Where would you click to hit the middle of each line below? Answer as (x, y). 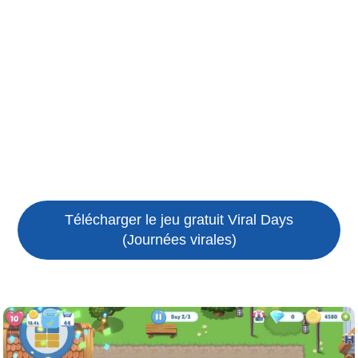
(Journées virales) (179, 239)
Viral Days (261, 219)
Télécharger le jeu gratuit (146, 219)
